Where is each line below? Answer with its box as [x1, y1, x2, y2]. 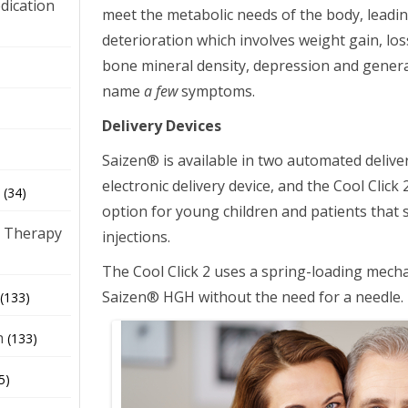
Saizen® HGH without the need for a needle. [102, 286, 404, 307]
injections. [102, 226, 171, 247]
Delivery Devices [102, 115, 222, 136]
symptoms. [178, 80, 256, 101]
